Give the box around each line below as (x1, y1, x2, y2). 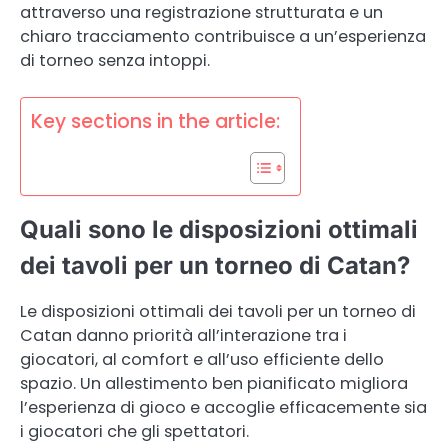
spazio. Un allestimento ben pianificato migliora (20, 372, 408, 396)
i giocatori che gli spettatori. (20, 420, 249, 444)
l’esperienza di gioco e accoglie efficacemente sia (20, 396, 427, 420)
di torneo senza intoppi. (20, 49, 210, 73)
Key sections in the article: (31, 108, 280, 136)
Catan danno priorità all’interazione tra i (20, 324, 347, 348)
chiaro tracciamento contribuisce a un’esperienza (20, 25, 426, 49)
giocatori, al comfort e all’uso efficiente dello (20, 348, 384, 372)
